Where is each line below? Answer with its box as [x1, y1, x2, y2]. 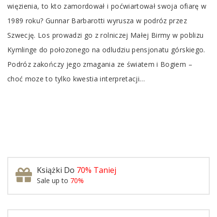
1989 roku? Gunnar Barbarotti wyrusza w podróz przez [7, 15, 187, 25]
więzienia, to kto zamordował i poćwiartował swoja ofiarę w [7, 1, 207, 11]
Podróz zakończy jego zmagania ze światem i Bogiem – [7, 59, 192, 69]
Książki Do [37, 164, 77, 175]
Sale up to [37, 175, 70, 185]
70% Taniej [77, 164, 116, 175]
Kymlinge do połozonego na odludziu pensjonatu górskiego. [7, 45, 205, 54]
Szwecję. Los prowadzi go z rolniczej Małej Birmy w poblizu [7, 30, 204, 40]
